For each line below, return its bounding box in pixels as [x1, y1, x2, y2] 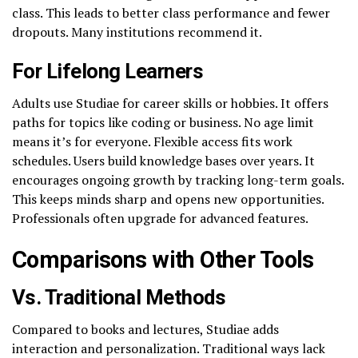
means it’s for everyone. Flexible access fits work [12, 132, 292, 150]
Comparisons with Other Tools [12, 245, 314, 273]
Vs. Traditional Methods [12, 284, 226, 309]
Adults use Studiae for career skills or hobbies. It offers [12, 93, 328, 112]
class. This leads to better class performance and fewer [12, 3, 330, 22]
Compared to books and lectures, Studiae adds [12, 320, 279, 338]
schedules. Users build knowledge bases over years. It [12, 151, 315, 169]
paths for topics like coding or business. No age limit [12, 113, 314, 131]
